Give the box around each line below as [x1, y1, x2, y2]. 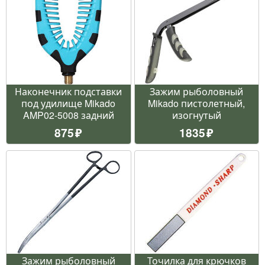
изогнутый [172, 108, 221, 122]
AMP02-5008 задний [22, 108, 114, 122]
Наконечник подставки [15, 84, 122, 98]
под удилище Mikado [21, 96, 116, 110]
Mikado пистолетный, [148, 96, 245, 110]
